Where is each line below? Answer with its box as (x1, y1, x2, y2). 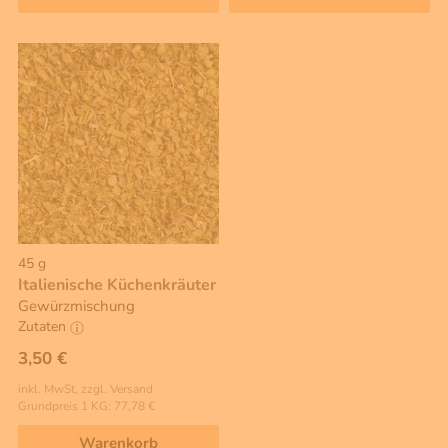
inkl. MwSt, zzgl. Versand (18, 381, 153, 398)
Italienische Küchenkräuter (18, 273, 216, 296)
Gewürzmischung (18, 295, 135, 316)
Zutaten (18, 317, 70, 337)
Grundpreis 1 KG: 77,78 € (18, 398, 155, 415)
